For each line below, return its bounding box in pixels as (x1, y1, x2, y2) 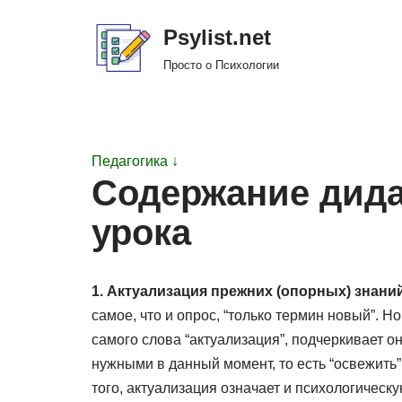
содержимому (13, 91, 106, 106)
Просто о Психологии (163, 58, 279, 72)
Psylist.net (163, 25, 271, 49)
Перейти (13, 42, 71, 57)
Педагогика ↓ (92, 153, 179, 169)
